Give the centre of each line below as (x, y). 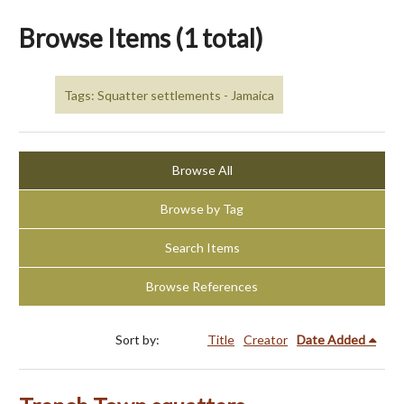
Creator (266, 340)
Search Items (202, 248)
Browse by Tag (202, 209)
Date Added (331, 340)
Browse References (202, 287)
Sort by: (139, 340)
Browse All (202, 170)
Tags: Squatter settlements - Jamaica (169, 95)
